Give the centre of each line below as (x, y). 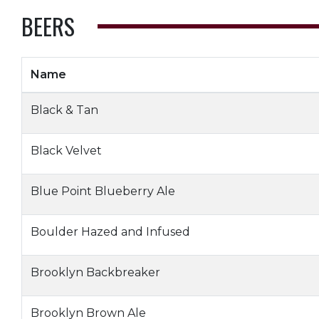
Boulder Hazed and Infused (110, 232)
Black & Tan (64, 110)
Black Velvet (66, 151)
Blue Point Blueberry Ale (103, 191)
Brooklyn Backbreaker (95, 272)
